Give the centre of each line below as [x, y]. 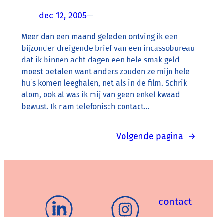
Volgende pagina [150, 136]
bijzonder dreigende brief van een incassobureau [108, 48]
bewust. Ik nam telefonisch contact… [85, 106]
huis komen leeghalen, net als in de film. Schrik [104, 83]
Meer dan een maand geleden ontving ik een [99, 36]
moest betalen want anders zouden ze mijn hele [105, 71]
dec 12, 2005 [62, 15]
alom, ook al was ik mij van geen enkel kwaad [101, 94]
